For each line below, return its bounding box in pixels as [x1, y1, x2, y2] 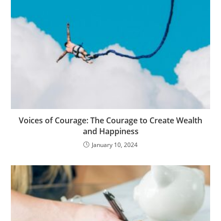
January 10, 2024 [92, 141, 138, 149]
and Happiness [82, 126, 139, 137]
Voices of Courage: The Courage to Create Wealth [19, 115, 202, 126]
